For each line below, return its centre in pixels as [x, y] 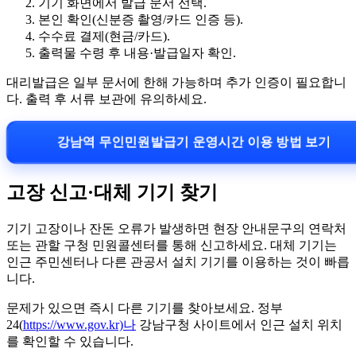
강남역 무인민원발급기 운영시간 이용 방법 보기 [194, 142]
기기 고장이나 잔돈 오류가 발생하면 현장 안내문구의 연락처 [176, 228]
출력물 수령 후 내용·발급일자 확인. [137, 52]
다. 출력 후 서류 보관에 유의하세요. [106, 99]
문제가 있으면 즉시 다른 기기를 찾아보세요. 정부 [145, 308]
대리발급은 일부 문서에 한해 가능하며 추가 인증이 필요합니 [176, 82]
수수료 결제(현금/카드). [104, 36]
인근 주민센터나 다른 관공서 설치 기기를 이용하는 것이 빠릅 [178, 261]
